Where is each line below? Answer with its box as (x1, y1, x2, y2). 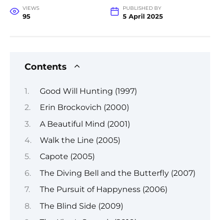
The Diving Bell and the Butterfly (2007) (39, 168, 195, 178)
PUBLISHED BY (122, 5, 161, 11)
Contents (25, 61, 67, 72)
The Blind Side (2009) (39, 201, 123, 211)
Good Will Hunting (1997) (39, 86, 137, 96)
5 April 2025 (122, 13, 163, 21)
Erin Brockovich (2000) (39, 103, 129, 112)
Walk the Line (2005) (39, 135, 120, 145)
